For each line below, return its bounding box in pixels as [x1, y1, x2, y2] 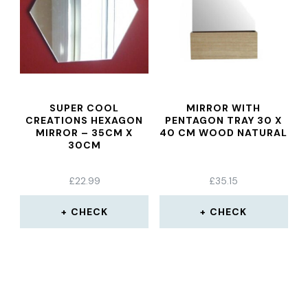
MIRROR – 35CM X [36, 126, 133, 139]
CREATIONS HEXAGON [25, 114, 144, 126]
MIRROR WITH [186, 102, 261, 114]
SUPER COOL [49, 102, 120, 114]
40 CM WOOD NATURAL [159, 126, 288, 139]
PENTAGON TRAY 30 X [165, 114, 283, 126]
